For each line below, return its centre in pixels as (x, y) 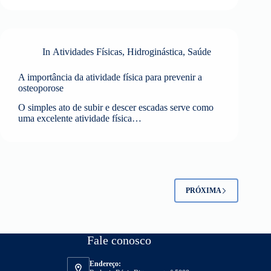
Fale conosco (119, 240)
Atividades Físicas (88, 51)
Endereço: (106, 263)
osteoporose (41, 88)
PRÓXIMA (204, 190)
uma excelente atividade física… (80, 119)
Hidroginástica (155, 51)
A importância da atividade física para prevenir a (110, 77)
